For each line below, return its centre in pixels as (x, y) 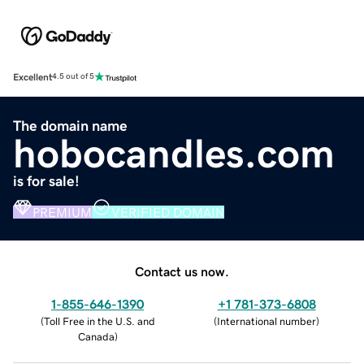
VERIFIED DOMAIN (168, 212)
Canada (96, 336)
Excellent (32, 77)
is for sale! (46, 181)
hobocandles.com (174, 153)
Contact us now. (182, 271)
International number (266, 321)
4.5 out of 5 (73, 77)
